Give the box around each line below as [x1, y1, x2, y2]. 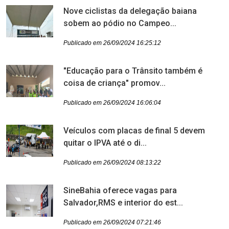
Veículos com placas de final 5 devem [63, 126, 205, 135]
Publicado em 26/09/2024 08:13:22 [63, 159, 161, 166]
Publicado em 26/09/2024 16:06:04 [63, 99, 161, 106]
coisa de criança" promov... [63, 78, 166, 88]
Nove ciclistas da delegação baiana [63, 6, 197, 16]
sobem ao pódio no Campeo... [63, 18, 176, 28]
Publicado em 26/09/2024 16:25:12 [63, 39, 161, 47]
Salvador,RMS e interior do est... [63, 198, 183, 208]
